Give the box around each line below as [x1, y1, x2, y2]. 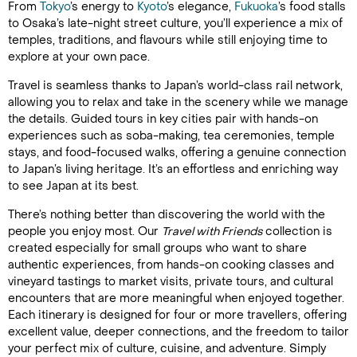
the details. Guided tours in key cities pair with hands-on [8, 112, 318, 127]
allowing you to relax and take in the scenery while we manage [8, 95, 348, 110]
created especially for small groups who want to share [8, 241, 307, 256]
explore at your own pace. [8, 49, 150, 65]
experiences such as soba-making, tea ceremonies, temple [8, 128, 335, 143]
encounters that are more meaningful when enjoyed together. [8, 291, 344, 306]
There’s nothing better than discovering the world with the [8, 207, 325, 222]
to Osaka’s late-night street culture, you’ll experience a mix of [8, 16, 343, 31]
